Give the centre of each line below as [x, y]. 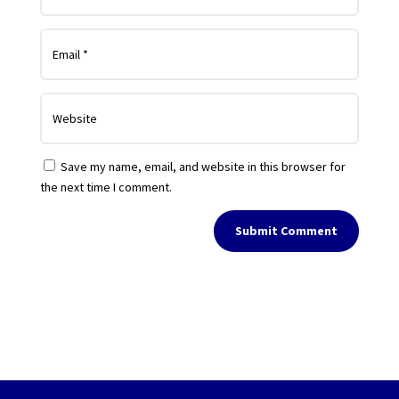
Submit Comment [287, 230]
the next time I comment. [106, 187]
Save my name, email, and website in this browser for [203, 166]
